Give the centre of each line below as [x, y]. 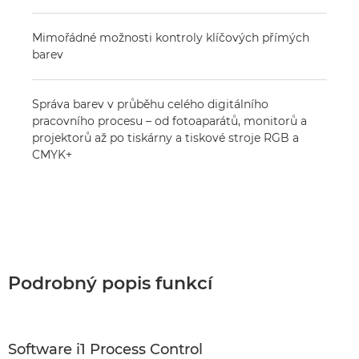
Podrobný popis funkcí [110, 283]
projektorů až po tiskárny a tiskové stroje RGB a [165, 138]
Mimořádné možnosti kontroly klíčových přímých [171, 38]
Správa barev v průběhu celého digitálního [150, 104]
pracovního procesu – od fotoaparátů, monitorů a [169, 121]
